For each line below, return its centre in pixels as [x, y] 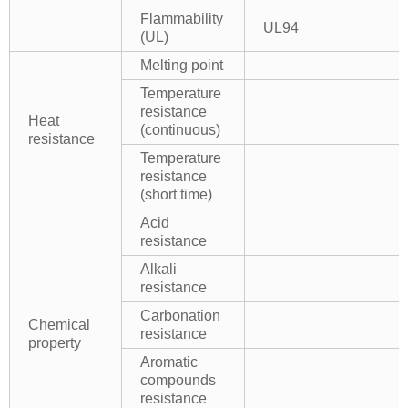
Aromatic [169, 362]
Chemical [59, 324]
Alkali [158, 269]
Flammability [182, 18]
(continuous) [180, 129]
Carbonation [180, 315]
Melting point [182, 65]
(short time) [176, 194]
